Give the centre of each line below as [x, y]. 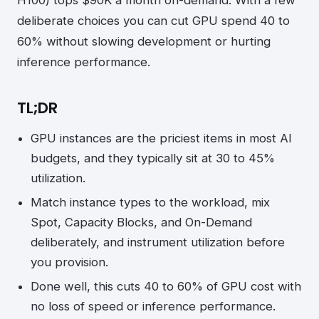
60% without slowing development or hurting [144, 41]
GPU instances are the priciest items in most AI [162, 138]
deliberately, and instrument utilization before [158, 242]
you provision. [70, 262]
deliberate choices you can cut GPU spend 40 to [153, 20]
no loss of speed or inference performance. [153, 306]
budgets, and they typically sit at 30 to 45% [153, 158]
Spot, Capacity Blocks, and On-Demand [142, 223]
